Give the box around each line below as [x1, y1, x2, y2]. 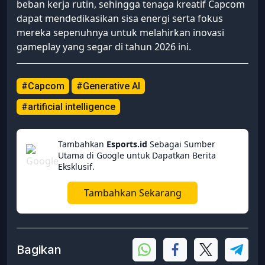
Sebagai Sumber [147, 138, 215, 150]
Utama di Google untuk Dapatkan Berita [58, 150, 216, 161]
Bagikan [17, 243, 62, 257]
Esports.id [106, 138, 147, 150]
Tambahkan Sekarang [83, 186, 182, 200]
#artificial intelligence [21, 101, 115, 113]
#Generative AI [76, 80, 140, 92]
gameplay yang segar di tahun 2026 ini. [17, 40, 191, 54]
